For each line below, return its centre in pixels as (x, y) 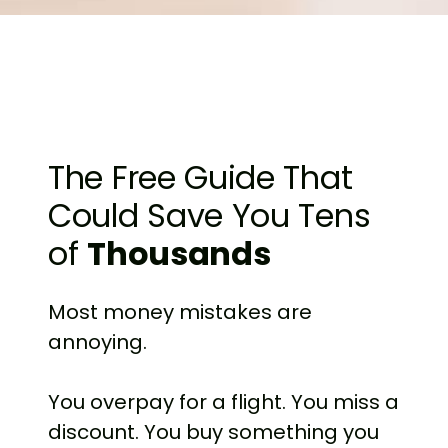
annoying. (97, 342)
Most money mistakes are (180, 312)
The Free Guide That (200, 178)
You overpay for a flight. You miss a (223, 402)
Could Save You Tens (209, 216)
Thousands (179, 254)
